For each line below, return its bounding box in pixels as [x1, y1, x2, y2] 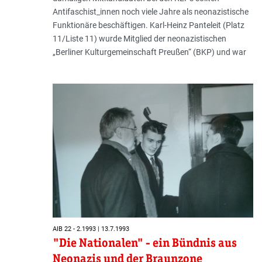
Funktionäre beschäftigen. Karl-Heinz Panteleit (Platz [52, 20, 244, 30]
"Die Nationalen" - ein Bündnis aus [52, 235, 237, 250]
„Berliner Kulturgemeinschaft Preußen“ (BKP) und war [52, 47, 246, 57]
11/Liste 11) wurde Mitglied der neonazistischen [52, 34, 226, 44]
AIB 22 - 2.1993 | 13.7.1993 [52, 225, 129, 233]
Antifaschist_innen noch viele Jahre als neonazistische [52, 7, 249, 17]
